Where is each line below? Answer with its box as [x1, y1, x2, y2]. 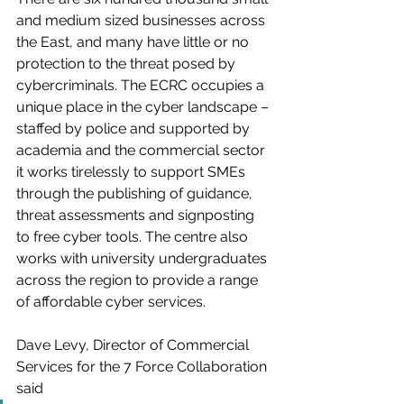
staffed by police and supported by [16, 120, 253, 138]
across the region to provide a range [16, 271, 262, 289]
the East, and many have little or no [16, 33, 252, 51]
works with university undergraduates [16, 250, 271, 268]
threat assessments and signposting [16, 207, 258, 225]
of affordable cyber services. [16, 293, 209, 311]
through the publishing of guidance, [16, 185, 256, 203]
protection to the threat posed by [16, 55, 239, 73]
